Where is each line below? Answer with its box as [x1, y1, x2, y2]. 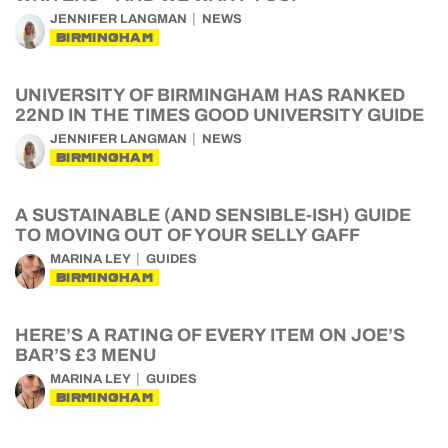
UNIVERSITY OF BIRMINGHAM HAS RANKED [15, 85, 405, 105]
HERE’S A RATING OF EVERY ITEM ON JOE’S [15, 325, 405, 345]
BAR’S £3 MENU [15, 345, 156, 365]
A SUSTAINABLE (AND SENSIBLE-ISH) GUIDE [15, 205, 411, 225]
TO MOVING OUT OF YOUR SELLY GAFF [15, 225, 360, 245]
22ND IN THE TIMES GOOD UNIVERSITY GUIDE [15, 105, 424, 125]
